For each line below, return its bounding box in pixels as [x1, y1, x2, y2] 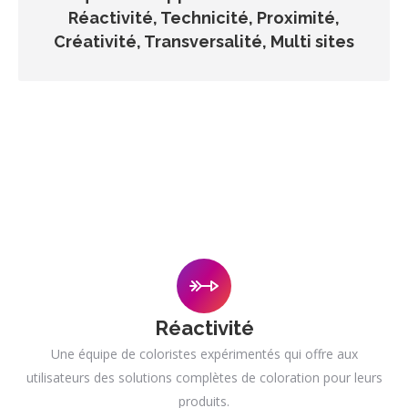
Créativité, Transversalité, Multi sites [54, 32, 354, 51]
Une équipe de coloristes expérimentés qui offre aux [50, 345, 358, 362]
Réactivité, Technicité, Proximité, [68, 8, 340, 27]
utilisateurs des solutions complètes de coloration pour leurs [25, 369, 382, 386]
